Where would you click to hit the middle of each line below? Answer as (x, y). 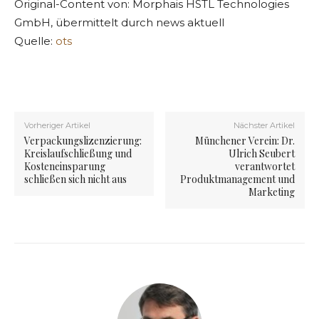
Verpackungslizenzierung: (83, 141)
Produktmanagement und (237, 179)
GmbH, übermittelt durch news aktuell (119, 23)
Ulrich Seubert (261, 154)
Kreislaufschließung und (78, 154)
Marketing (271, 192)
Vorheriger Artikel (57, 126)
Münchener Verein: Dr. (245, 141)
